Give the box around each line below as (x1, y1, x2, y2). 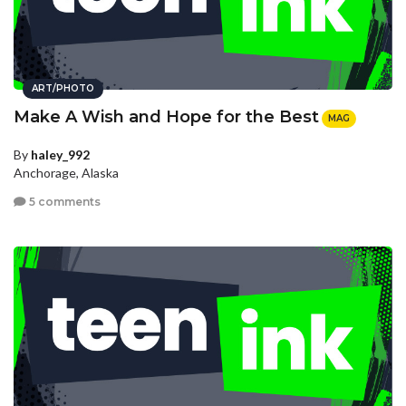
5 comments (26, 194, 101, 208)
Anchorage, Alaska (14, 165, 119, 181)
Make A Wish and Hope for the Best (14, 106, 319, 127)
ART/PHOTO (32, 82, 94, 94)
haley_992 (31, 147, 90, 163)
